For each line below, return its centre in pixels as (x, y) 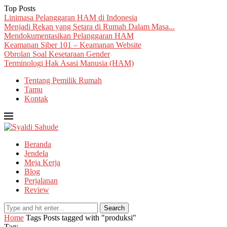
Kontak (36, 99)
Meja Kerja (42, 162)
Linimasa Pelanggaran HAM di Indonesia (71, 17)
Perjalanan (41, 181)
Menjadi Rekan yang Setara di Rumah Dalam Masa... (89, 27)
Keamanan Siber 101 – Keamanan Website (73, 45)
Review (37, 190)
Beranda (38, 144)
